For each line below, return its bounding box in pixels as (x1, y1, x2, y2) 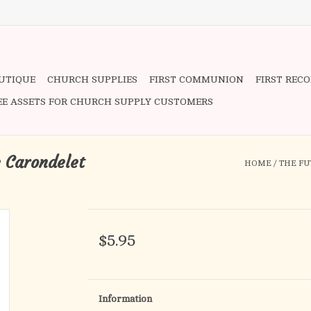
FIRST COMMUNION (149, 74, 244, 85)
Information (98, 294, 152, 304)
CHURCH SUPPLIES (47, 74, 137, 85)
